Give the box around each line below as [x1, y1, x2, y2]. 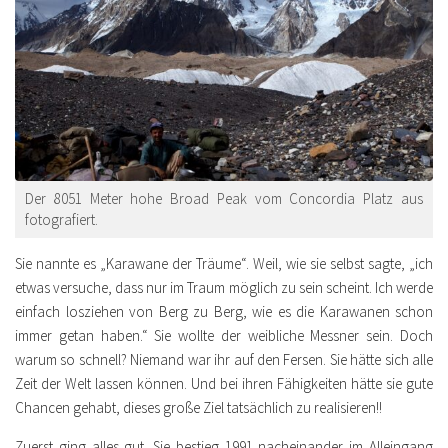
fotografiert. [25, 210, 98, 230]
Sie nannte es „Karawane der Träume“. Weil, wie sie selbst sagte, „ [15, 254, 415, 274]
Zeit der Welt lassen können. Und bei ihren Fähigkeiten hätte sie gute [15, 374, 433, 394]
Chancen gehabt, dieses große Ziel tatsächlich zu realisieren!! [15, 398, 382, 418]
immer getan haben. [15, 326, 142, 346]
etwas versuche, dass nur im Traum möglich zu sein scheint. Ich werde [15, 278, 433, 298]
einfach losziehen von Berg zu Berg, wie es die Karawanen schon [15, 302, 433, 322]
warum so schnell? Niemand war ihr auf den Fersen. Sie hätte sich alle [15, 350, 433, 370]
